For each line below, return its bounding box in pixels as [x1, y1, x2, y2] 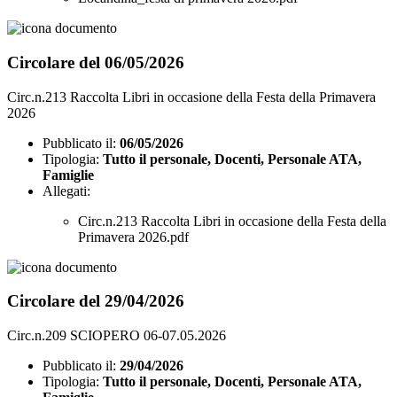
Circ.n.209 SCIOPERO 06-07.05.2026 [7, 327, 226, 343]
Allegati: [43, 183, 90, 198]
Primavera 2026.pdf [78, 229, 189, 245]
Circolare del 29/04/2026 [7, 292, 184, 311]
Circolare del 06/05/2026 [7, 52, 184, 72]
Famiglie [43, 167, 94, 183]
